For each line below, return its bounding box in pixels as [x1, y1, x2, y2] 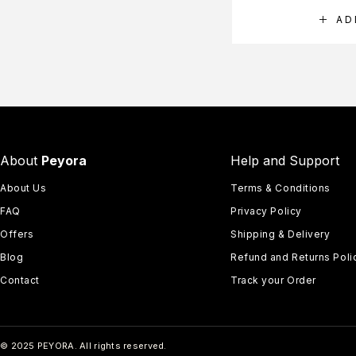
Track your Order [230, 274, 316, 287]
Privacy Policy [230, 205, 302, 218]
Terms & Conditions [230, 182, 331, 195]
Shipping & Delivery [230, 228, 331, 241]
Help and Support [230, 153, 339, 169]
